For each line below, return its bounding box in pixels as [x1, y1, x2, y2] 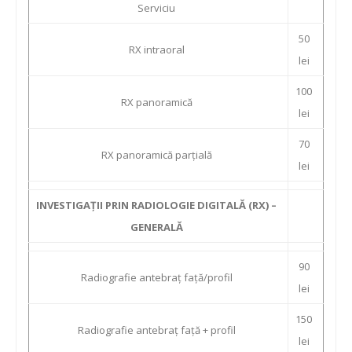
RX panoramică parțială [101, 148, 212, 162]
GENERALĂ [130, 220, 183, 234]
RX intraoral [128, 42, 185, 57]
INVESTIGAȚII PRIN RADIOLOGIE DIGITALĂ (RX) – [36, 198, 277, 212]
